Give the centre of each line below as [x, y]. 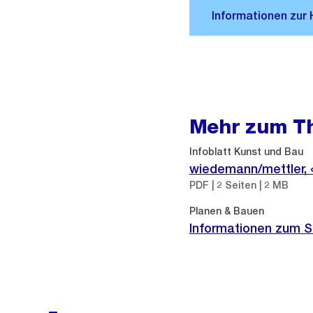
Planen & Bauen [226, 211]
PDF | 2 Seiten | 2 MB [239, 185]
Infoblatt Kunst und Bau [246, 152]
